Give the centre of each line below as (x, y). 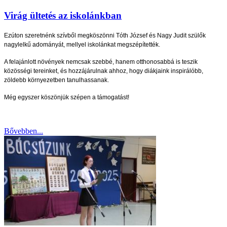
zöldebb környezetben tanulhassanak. (56, 80)
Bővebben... (24, 131)
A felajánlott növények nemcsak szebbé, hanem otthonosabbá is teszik (101, 62)
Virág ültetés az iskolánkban (63, 15)
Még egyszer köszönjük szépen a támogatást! (67, 98)
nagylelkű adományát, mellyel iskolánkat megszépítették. (82, 45)
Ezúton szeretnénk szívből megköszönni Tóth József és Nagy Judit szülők (105, 36)
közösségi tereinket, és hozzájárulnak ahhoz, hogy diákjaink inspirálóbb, (104, 71)
